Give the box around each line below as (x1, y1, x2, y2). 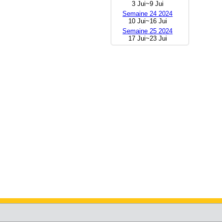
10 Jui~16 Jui (128, 17, 167, 25)
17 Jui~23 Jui (128, 34, 167, 42)
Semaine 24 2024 (122, 9, 173, 17)
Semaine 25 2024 (122, 27, 173, 35)
